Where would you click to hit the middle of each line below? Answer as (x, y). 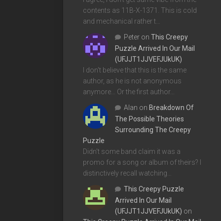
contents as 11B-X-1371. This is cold (140, 10)
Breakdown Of (171, 107)
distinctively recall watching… (127, 173)
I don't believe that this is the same (135, 70)
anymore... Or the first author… (129, 92)
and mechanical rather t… (122, 21)
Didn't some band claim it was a (132, 151)
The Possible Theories (149, 119)
